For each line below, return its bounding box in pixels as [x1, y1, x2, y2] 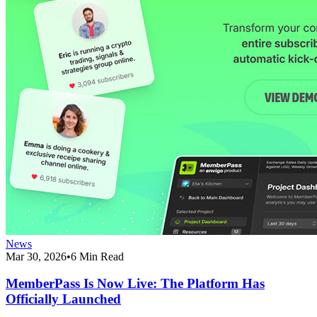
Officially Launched [6, 292, 121, 307]
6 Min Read [71, 250, 124, 263]
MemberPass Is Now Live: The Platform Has [6, 276, 265, 292]
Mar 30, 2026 [6, 250, 67, 263]
